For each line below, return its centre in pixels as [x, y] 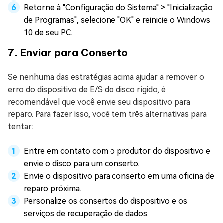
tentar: [21, 127]
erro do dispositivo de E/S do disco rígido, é [87, 89]
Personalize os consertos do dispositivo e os [106, 201]
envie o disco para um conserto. [82, 164]
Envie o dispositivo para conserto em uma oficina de [119, 176]
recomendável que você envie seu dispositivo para [99, 102]
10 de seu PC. [48, 33]
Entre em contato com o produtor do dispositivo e [117, 151]
